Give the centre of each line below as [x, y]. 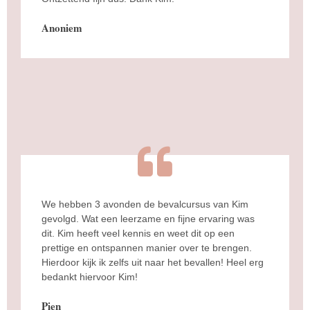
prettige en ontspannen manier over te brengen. [147, 247]
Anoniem [62, 27]
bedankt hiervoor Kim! [90, 276]
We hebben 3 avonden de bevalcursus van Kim [145, 204]
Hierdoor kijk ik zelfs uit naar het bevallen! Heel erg [153, 262]
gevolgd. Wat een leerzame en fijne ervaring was [148, 218]
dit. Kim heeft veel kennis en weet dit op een [138, 233]
